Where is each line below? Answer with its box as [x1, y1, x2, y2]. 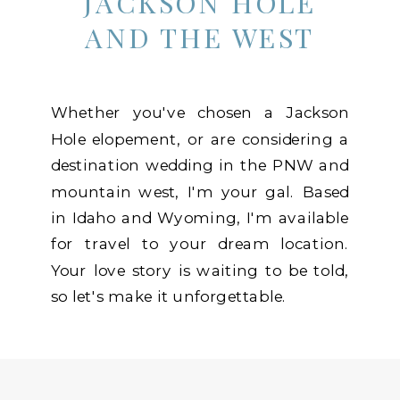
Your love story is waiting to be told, [51, 261, 349, 280]
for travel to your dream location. [51, 234, 349, 254]
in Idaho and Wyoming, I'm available [51, 208, 349, 228]
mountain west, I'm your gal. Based [51, 182, 349, 202]
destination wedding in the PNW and [51, 155, 349, 175]
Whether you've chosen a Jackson [51, 103, 349, 122]
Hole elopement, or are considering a [51, 129, 349, 149]
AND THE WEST [84, 18, 316, 56]
